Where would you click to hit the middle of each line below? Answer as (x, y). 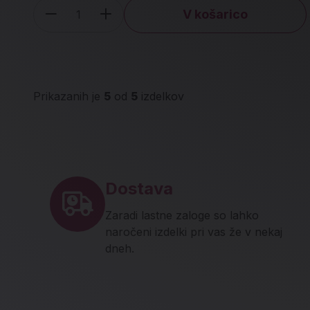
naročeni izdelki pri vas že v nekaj (194, 232)
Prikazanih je (69, 96)
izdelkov (161, 96)
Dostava (139, 189)
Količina (88, 22)
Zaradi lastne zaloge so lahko (182, 215)
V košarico (215, 14)
